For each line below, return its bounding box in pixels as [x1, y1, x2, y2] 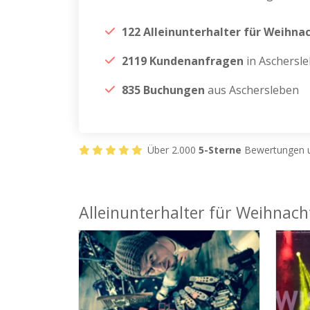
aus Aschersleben [205, 82, 299, 98]
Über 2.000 [145, 143, 199, 156]
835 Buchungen [122, 82, 205, 98]
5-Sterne [199, 143, 241, 156]
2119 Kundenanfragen [122, 53, 244, 69]
